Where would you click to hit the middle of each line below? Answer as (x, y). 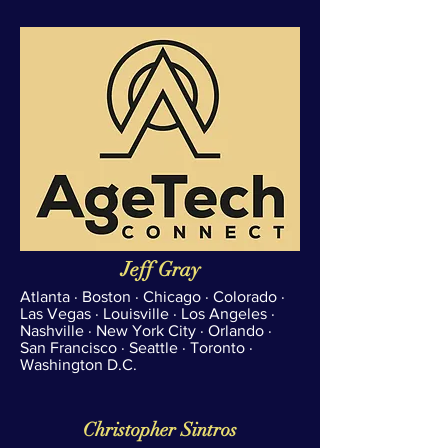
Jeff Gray (160, 269)
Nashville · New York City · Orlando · (146, 330)
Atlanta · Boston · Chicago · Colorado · (152, 296)
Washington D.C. (78, 364)
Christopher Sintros (160, 430)
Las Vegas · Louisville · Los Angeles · (147, 313)
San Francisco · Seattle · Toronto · (136, 347)
